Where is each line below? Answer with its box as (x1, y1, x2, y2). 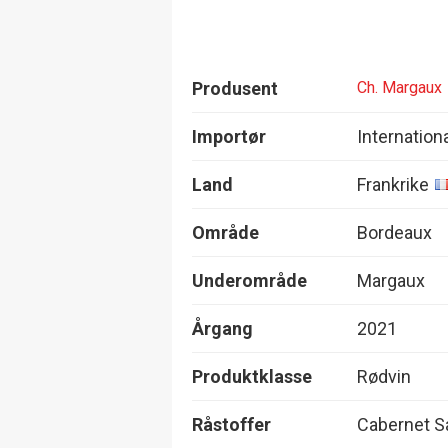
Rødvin (357, 365, 411, 387)
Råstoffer (192, 413, 271, 435)
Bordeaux (357, 221, 432, 243)
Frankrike (357, 173, 429, 195)
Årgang (192, 317, 253, 339)
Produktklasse (192, 365, 312, 387)
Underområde (192, 269, 307, 291)
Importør (192, 125, 266, 147)
